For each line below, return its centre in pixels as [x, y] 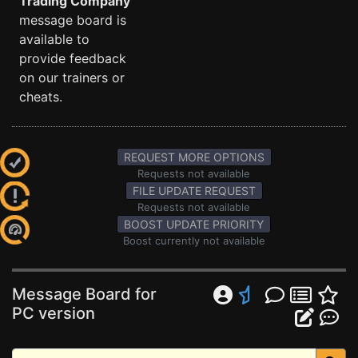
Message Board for [84, 294]
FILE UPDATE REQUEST [194, 191]
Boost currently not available [194, 241]
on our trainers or [72, 78]
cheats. [41, 97]
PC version [54, 313]
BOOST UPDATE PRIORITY [194, 224]
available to [54, 39]
